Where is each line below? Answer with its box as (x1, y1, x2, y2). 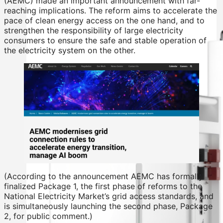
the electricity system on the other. (4, 45, 135, 55)
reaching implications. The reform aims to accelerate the (4, 5, 217, 15)
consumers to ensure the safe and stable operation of (4, 35, 207, 45)
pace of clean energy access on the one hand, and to (4, 15, 205, 25)
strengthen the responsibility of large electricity (4, 25, 183, 35)
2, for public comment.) (4, 211, 93, 222)
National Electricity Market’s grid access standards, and (4, 191, 214, 202)
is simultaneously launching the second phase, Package (4, 201, 213, 212)
